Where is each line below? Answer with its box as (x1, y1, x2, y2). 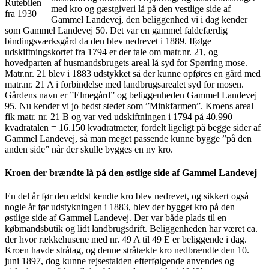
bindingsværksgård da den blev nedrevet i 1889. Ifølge (5, 35, 211, 46)
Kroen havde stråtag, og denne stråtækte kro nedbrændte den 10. (5, 245, 249, 256)
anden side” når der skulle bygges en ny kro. (5, 144, 173, 154)
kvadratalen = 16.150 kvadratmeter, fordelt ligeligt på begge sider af (5, 122, 261, 133)
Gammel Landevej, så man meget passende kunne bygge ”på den (5, 133, 252, 144)
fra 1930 (5, 8, 37, 19)
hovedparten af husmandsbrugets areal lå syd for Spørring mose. (5, 57, 247, 68)
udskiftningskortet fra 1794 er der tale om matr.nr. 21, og (5, 46, 218, 57)
